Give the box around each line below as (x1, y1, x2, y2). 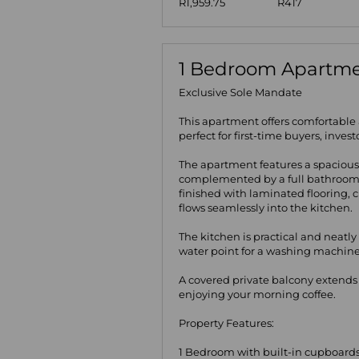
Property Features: (179, 317, 274, 330)
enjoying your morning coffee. (179, 288, 336, 301)
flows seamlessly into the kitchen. (179, 202, 353, 215)
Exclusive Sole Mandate (179, 87, 302, 99)
